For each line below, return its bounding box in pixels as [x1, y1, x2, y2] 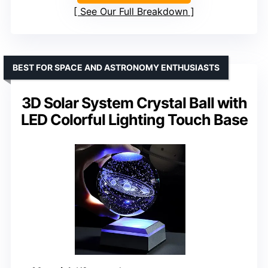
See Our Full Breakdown [80, 5, 188, 17]
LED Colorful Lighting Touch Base [20, 110, 248, 129]
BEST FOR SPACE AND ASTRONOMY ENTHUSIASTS [13, 62, 220, 72]
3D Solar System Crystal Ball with [21, 93, 247, 112]
